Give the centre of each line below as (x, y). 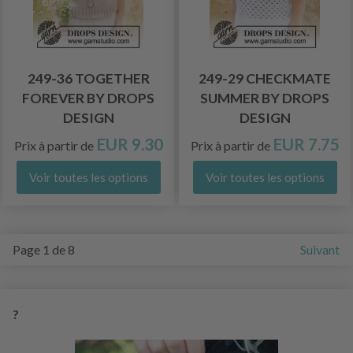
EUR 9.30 (129, 143)
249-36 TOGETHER (88, 78)
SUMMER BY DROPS (265, 98)
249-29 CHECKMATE (265, 78)
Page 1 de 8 (44, 249)
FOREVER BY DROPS (88, 98)
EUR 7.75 (306, 143)
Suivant (320, 249)
